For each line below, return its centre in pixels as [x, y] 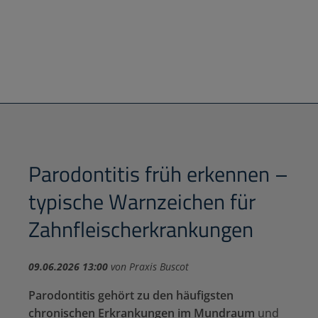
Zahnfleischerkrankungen [141, 229]
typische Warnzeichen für [142, 201]
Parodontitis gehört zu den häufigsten [131, 295]
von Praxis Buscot [148, 266]
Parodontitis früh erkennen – [158, 174]
